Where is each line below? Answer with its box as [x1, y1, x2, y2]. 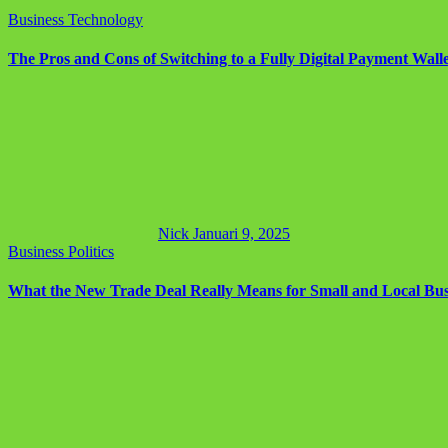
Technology [68, 10, 143, 28]
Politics [68, 243, 114, 261]
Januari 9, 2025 [193, 225, 290, 243]
